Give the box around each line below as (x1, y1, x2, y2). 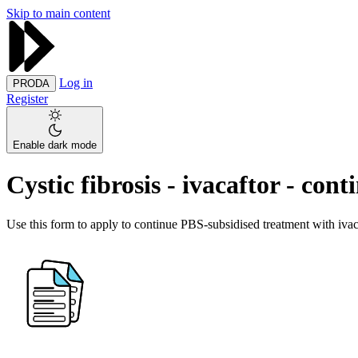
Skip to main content (6, 6, 110, 20)
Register (6, 92, 48, 105)
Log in (59, 76, 93, 89)
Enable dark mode (13, 139, 97, 151)
